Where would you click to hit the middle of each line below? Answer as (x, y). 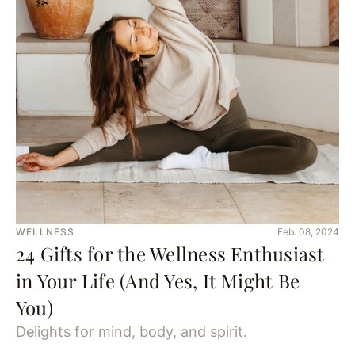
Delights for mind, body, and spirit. (132, 331)
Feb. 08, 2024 (308, 231)
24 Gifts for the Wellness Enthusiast (170, 253)
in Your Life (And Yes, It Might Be (158, 280)
